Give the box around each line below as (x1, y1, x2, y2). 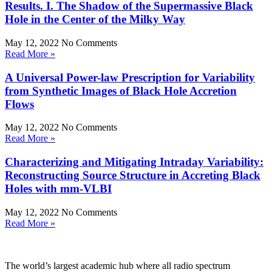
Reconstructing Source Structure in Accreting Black (5, 169, 260, 182)
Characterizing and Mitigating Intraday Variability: (5, 155, 263, 169)
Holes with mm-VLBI (5, 182, 112, 195)
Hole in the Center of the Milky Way (5, 13, 185, 26)
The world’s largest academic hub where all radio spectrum (5, 260, 230, 271)
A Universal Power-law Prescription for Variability (5, 70, 255, 84)
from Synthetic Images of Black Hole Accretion (5, 84, 237, 97)
